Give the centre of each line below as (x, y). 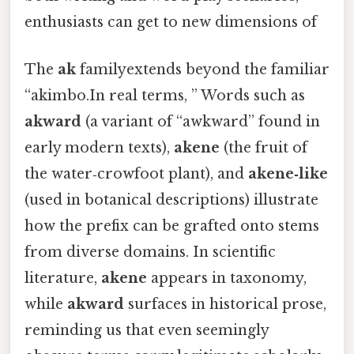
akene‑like (288, 173)
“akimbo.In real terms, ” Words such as (165, 95)
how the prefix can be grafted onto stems (172, 226)
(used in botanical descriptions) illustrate (171, 200)
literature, (63, 278)
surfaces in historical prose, (225, 304)
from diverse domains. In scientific (150, 252)
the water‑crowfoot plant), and (136, 173)
